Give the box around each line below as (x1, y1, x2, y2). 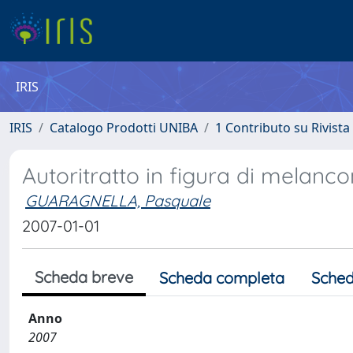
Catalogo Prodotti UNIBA (50, 119, 198, 136)
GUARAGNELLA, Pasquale (25, 191, 210, 210)
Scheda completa (159, 268, 284, 288)
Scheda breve (35, 267, 133, 287)
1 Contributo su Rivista (215, 119, 350, 136)
